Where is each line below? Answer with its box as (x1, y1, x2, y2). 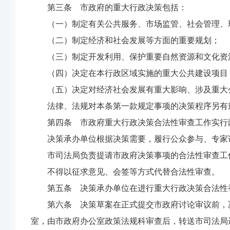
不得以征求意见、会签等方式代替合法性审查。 (47, 167, 220, 176)
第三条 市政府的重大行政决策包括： (47, 3, 187, 12)
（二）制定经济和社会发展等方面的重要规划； (47, 36, 220, 45)
